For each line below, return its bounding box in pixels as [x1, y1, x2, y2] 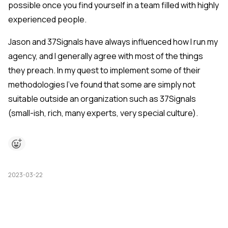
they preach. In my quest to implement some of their [8, 65, 201, 76]
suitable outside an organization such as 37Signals [8, 93, 196, 105]
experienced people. [8, 14, 87, 25]
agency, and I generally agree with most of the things [8, 50, 203, 62]
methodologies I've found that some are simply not [8, 79, 195, 91]
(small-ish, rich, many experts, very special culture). [8, 107, 198, 119]
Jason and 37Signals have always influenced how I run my [8, 36, 218, 48]
